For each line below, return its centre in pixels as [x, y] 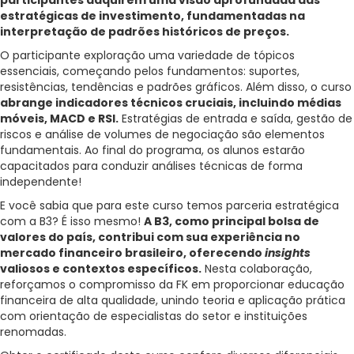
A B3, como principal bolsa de [232, 222]
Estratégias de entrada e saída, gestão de [235, 119]
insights [288, 253]
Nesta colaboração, [257, 269]
